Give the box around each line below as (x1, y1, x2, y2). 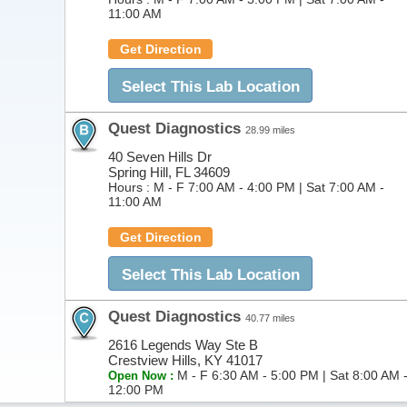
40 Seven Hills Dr (108, 149, 212, 164)
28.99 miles (245, 124, 295, 135)
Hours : (108, 180, 154, 194)
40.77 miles (245, 313, 295, 323)
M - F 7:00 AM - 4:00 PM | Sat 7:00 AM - (154, 180, 384, 194)
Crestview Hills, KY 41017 (108, 352, 263, 368)
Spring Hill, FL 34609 (108, 164, 230, 180)
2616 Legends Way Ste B (108, 337, 258, 352)
